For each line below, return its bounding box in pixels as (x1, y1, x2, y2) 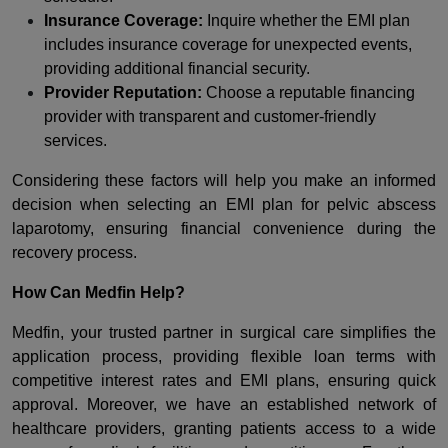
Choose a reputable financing (202, 83, 415, 101)
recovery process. (12, 243, 137, 261)
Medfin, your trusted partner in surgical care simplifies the (12, 323, 436, 341)
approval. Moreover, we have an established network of (12, 395, 436, 413)
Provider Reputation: (44, 83, 202, 101)
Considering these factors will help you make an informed (12, 171, 436, 189)
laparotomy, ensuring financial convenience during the (12, 219, 436, 237)
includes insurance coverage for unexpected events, (44, 35, 412, 53)
